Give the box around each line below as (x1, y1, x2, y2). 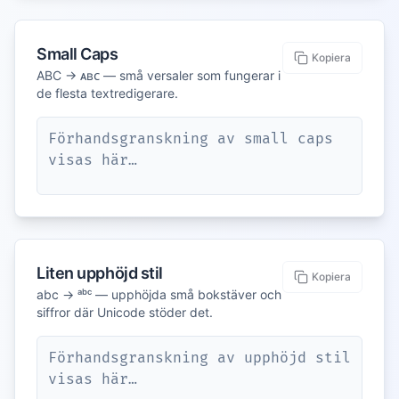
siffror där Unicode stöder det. (37, 305, 213, 320)
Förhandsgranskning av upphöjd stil (48, 349, 351, 367)
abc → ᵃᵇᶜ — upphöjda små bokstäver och (37, 287, 281, 302)
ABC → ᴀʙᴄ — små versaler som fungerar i (37, 68, 281, 83)
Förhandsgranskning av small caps (48, 130, 333, 148)
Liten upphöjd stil (37, 264, 163, 282)
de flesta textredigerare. (37, 85, 178, 101)
